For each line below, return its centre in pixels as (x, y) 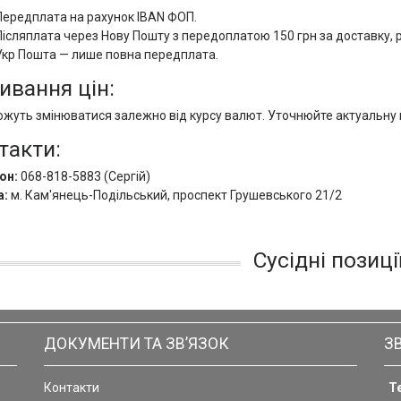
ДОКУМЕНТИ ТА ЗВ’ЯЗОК (137, 344)
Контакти (72, 388)
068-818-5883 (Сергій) (84, 176)
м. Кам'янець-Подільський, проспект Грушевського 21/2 (175, 195)
